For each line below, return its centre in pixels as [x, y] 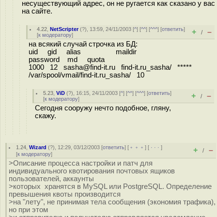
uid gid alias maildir [98, 52]
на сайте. [37, 11]
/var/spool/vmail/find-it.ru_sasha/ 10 [86, 75]
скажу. [46, 116]
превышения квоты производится [65, 194]
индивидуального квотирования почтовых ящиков [92, 171]
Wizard [38, 147]
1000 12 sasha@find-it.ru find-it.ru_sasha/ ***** [115, 67]
